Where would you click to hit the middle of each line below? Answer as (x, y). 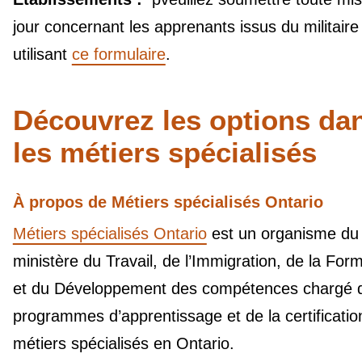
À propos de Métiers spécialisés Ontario (168, 202)
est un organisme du (282, 234)
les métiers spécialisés (164, 153)
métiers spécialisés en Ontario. (126, 344)
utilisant (42, 54)
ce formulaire (118, 54)
